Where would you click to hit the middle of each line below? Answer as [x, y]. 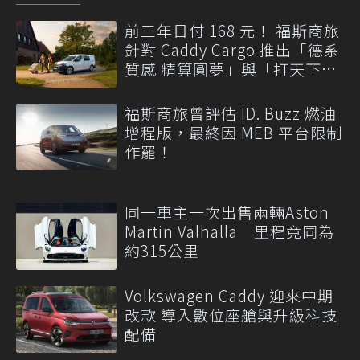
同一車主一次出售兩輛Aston [227, 212]
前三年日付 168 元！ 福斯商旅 [232, 30]
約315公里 [162, 251]
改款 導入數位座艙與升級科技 [231, 314]
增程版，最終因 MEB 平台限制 [233, 133]
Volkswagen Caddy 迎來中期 [229, 295]
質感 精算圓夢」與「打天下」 [231, 68]
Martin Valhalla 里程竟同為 [229, 231]
